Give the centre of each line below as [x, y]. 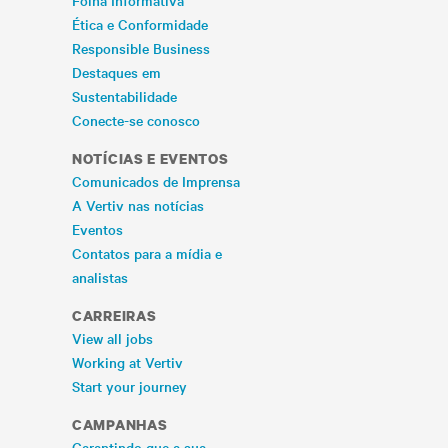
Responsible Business [141, 48]
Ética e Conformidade [140, 24]
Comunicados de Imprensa [156, 181]
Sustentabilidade [124, 96]
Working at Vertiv [127, 362]
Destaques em [116, 72]
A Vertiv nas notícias [138, 205]
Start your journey [129, 386]
